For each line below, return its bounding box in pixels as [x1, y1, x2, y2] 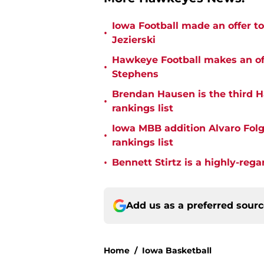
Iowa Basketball [142, 245, 212, 256]
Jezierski [112, 34, 156, 46]
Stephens [112, 68, 159, 80]
